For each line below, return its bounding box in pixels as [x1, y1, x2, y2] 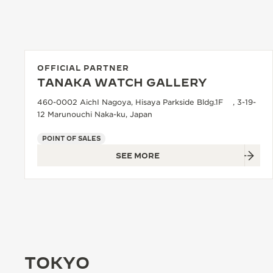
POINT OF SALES [42, 135, 101, 142]
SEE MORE [116, 151, 160, 160]
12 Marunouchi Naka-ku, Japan [37, 110, 152, 119]
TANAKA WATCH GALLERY [37, 76, 207, 89]
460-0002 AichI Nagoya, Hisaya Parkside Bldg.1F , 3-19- [37, 97, 256, 107]
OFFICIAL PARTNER [37, 63, 129, 72]
